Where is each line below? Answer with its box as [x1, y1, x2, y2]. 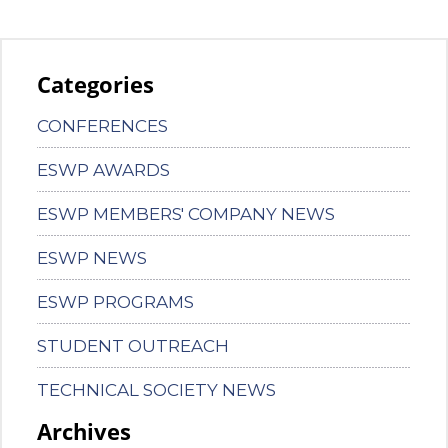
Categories [37, 69, 154, 100]
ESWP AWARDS [37, 160, 170, 181]
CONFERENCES [37, 116, 168, 137]
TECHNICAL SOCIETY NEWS [37, 380, 276, 401]
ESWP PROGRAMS [37, 292, 194, 313]
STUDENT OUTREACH [37, 336, 229, 357]
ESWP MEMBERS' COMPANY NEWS [37, 204, 335, 225]
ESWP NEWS [37, 248, 147, 269]
